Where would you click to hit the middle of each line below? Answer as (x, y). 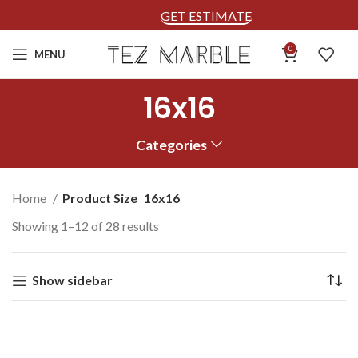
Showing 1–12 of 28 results (86, 226)
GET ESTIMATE (206, 15)
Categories (172, 145)
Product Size (100, 198)
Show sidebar (72, 280)
